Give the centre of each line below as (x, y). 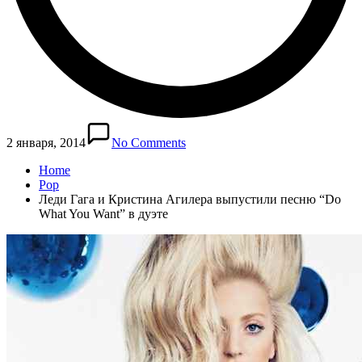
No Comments (149, 142)
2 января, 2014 (46, 142)
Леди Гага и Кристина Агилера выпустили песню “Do (190, 199)
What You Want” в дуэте (103, 213)
